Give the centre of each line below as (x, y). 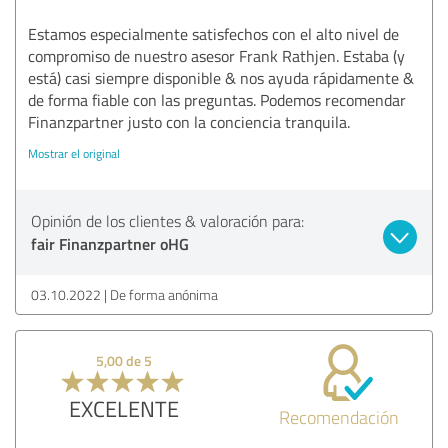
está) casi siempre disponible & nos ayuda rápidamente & (221, 77)
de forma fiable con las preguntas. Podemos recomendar (217, 99)
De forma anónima (164, 294)
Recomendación (339, 416)
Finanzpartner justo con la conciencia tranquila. (189, 121)
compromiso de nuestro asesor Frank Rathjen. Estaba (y (216, 55)
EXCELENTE (123, 408)
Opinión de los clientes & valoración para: (167, 220)
